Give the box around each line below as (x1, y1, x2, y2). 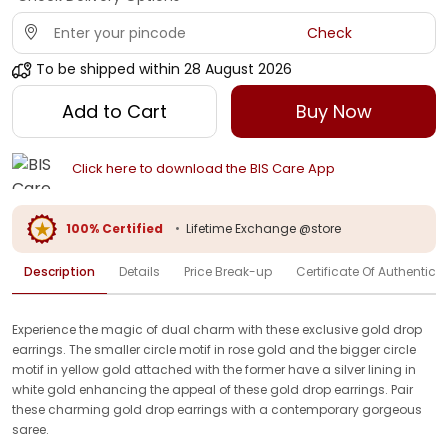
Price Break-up (184, 262, 272, 280)
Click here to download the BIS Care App (71, 159, 335, 179)
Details (119, 262, 160, 280)
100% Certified (66, 219, 163, 237)
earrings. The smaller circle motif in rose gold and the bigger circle (12, 340, 416, 358)
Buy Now (295, 99, 372, 124)
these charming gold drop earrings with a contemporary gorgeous (12, 400, 422, 418)
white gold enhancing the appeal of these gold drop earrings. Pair (12, 380, 413, 398)
